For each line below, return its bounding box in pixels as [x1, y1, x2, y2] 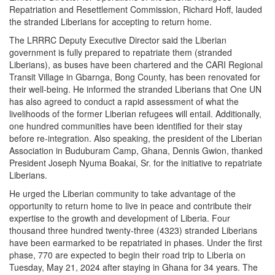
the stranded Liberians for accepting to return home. [9, 15, 212, 28]
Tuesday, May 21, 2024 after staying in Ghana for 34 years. [9, 260, 242, 273]
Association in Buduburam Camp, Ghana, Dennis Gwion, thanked [9, 144, 263, 157]
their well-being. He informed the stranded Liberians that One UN [9, 82, 261, 95]
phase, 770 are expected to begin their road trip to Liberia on [9, 248, 246, 261]
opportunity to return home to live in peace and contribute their [9, 199, 252, 212]
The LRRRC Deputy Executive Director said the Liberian [9, 33, 227, 46]
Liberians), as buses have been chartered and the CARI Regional [9, 58, 263, 71]
